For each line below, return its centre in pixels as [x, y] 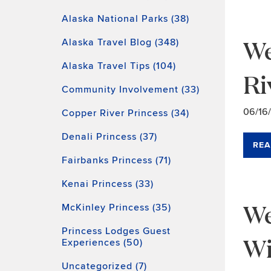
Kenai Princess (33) [108, 184]
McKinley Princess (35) [116, 207]
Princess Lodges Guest [116, 231]
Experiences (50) [102, 243]
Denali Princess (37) [109, 137]
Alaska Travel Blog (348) [120, 42]
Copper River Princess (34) [126, 113]
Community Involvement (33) [131, 90]
